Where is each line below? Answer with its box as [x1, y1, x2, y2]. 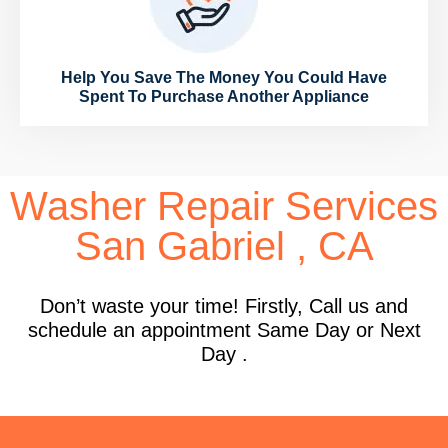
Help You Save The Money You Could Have [61, 69, 387, 87]
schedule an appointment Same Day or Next [27, 319, 421, 342]
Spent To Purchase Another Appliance [79, 88, 369, 106]
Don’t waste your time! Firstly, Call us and [40, 295, 408, 318]
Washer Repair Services [10, 184, 438, 229]
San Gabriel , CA [74, 224, 374, 269]
